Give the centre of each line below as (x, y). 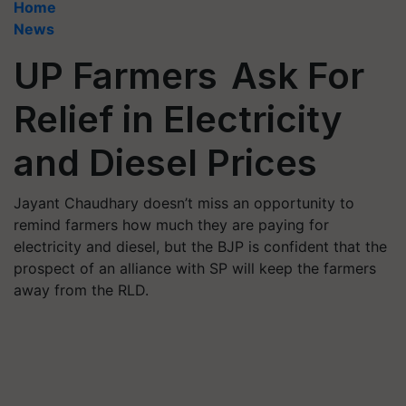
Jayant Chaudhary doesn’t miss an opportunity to (184, 203)
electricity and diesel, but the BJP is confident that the (200, 246)
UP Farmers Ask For (189, 76)
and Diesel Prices (165, 163)
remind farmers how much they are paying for (171, 225)
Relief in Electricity (178, 119)
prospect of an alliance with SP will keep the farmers (195, 268)
